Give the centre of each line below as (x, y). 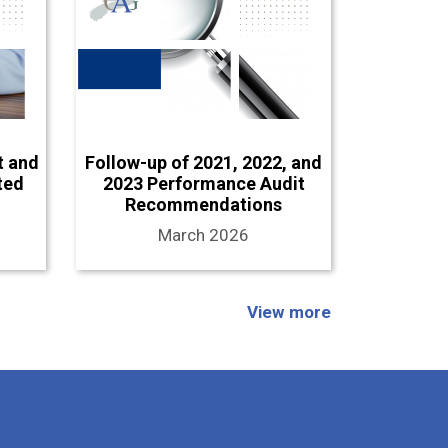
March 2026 (203, 234)
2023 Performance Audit (203, 183)
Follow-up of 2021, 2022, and (203, 162)
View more (289, 311)
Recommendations (203, 204)
